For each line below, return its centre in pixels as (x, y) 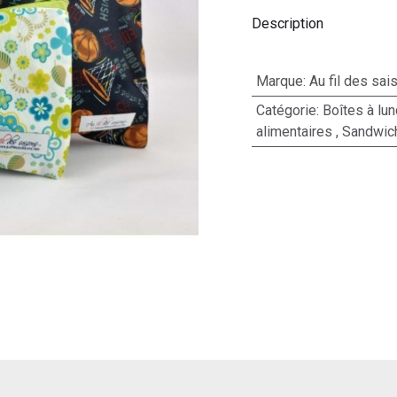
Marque (279, 81)
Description (288, 23)
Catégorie (286, 110)
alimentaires (294, 132)
